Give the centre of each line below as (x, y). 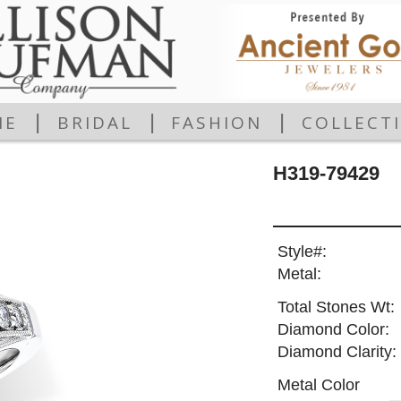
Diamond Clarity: (337, 352)
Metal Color (318, 384)
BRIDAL (94, 123)
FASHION (217, 123)
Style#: (302, 252)
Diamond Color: (333, 330)
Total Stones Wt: (336, 307)
